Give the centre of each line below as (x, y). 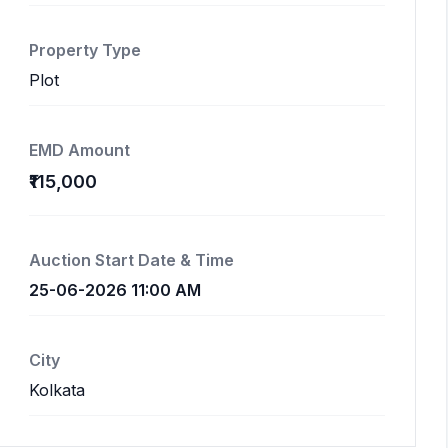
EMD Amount (79, 150)
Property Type (85, 50)
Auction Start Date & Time (131, 260)
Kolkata (57, 390)
